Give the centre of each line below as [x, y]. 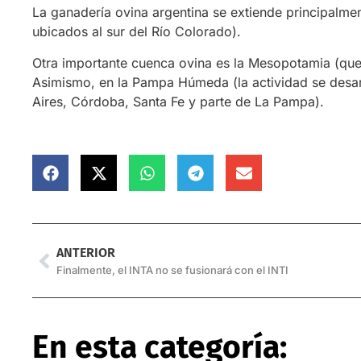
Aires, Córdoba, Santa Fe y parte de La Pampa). [178, 101]
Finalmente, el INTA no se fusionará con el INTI [173, 270]
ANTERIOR [86, 253]
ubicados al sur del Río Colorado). [137, 32]
